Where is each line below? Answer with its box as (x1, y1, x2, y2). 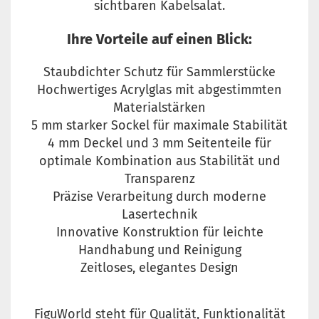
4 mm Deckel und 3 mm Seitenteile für (48, 135, 271, 152)
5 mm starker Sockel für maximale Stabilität (31, 117, 288, 134)
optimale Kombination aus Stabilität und (38, 153, 281, 169)
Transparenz (124, 171, 195, 187)
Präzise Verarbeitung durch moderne (53, 189, 266, 205)
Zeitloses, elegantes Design (80, 260, 239, 276)
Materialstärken (113, 100, 206, 116)
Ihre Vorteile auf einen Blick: (67, 31, 252, 48)
